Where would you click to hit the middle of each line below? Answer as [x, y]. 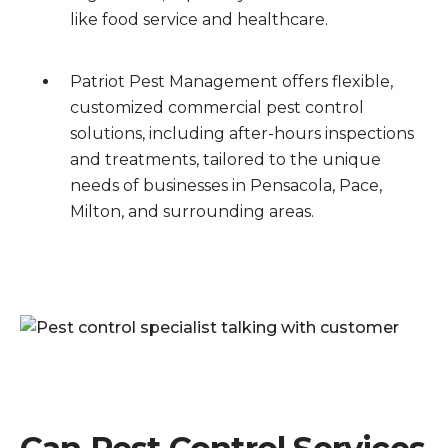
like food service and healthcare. [199, 19]
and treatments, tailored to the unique [225, 159]
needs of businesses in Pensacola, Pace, [226, 185]
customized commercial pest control [217, 107]
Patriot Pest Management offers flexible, [231, 81]
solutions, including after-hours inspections [242, 133]
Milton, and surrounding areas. [192, 211]
